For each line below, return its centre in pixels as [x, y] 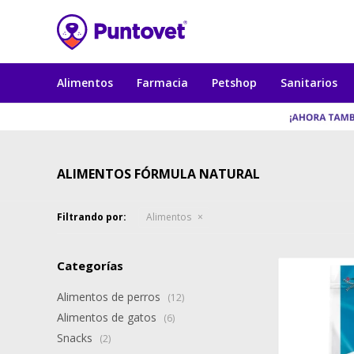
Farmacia [162, 83]
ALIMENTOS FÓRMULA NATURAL [158, 174]
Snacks [76, 338]
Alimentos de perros [110, 297]
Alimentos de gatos [108, 317]
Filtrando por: [92, 217]
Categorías [90, 265]
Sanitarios [309, 83]
